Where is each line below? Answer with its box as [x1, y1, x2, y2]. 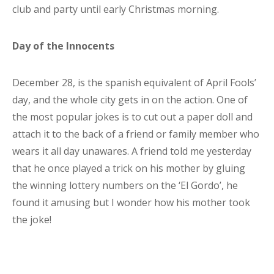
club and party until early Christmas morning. [12, 2, 219, 16]
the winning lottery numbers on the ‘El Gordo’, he [12, 179, 238, 192]
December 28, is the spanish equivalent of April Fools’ [12, 76, 256, 89]
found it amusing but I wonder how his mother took [12, 196, 250, 209]
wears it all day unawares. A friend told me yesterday [12, 144, 251, 158]
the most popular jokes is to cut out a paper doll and [12, 110, 253, 124]
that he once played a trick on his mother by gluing [12, 161, 245, 175]
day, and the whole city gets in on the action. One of [12, 93, 248, 106]
